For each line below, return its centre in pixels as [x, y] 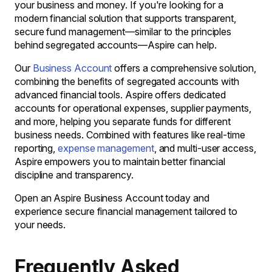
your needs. [40, 225]
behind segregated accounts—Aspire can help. [116, 45]
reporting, [35, 148]
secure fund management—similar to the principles [123, 32]
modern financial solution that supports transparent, [125, 18]
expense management [105, 148]
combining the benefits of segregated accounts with [127, 81]
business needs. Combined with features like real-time [130, 135]
